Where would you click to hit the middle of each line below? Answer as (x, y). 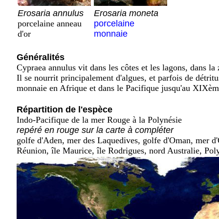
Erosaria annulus (51, 13)
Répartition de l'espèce (65, 109)
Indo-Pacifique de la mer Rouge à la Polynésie (99, 120)
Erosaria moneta (126, 13)
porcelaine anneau (50, 23)
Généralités (41, 57)
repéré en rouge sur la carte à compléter (95, 130)
